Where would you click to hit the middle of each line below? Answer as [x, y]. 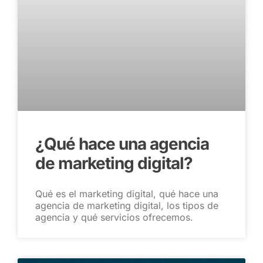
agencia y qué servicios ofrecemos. [114, 217]
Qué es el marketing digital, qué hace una [127, 194]
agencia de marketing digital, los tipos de [127, 205]
